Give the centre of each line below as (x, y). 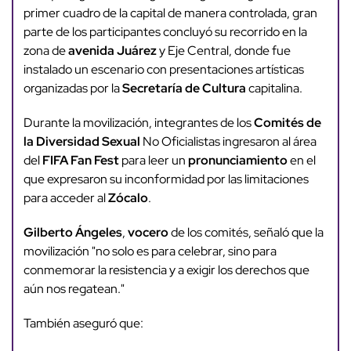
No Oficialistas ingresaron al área (228, 142)
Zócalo (128, 198)
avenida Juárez (112, 51)
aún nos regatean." (74, 289)
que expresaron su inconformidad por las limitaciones (166, 179)
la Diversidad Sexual (81, 142)
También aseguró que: (83, 324)
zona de (45, 51)
